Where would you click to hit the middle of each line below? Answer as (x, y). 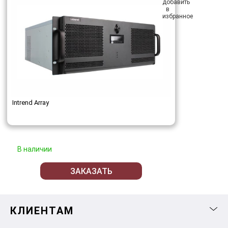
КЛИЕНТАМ (42, 211)
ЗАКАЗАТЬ (91, 171)
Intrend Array (31, 103)
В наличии (35, 149)
